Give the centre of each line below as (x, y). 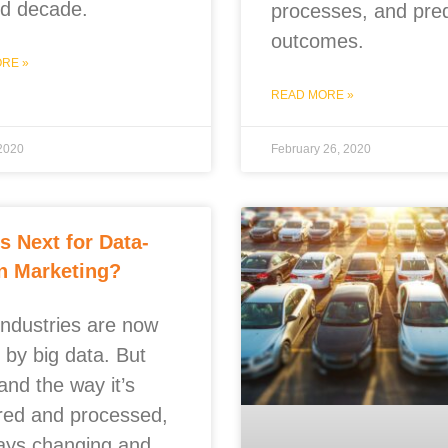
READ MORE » (312, 95)
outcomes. (317, 41)
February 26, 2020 (320, 149)
